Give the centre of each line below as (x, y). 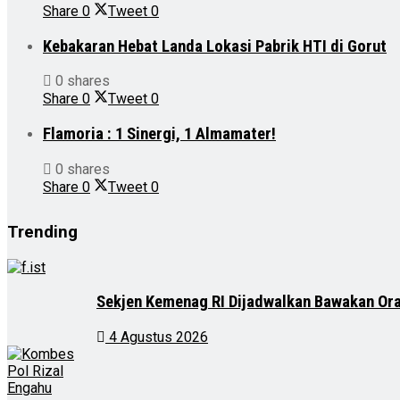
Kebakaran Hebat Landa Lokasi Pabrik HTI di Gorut (215, 46)
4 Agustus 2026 (157, 337)
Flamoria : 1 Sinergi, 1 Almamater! (159, 134)
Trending (42, 232)
